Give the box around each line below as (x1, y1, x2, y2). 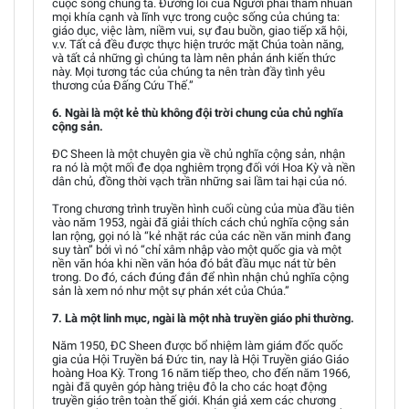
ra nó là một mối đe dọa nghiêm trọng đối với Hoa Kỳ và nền (52, 161, 355, 174)
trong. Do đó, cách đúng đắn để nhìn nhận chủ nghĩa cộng (52, 270, 349, 284)
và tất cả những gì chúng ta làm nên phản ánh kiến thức (52, 51, 336, 65)
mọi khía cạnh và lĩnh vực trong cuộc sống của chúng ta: (52, 10, 340, 24)
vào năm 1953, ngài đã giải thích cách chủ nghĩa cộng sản (52, 215, 349, 229)
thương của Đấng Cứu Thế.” (52, 79, 194, 92)
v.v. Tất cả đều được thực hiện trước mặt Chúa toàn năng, (52, 37, 344, 51)
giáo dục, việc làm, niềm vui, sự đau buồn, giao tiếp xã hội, (52, 24, 348, 37)
